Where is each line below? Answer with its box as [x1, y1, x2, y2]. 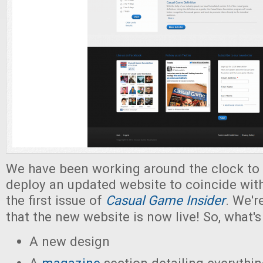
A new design [29, 234, 110, 249]
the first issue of [6, 193, 106, 208]
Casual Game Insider [106, 193, 225, 208]
